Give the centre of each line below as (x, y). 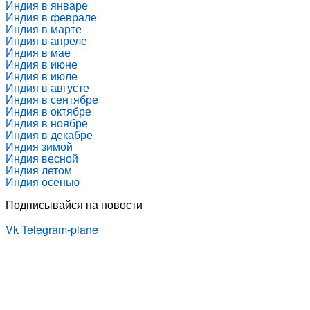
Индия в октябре (48, 111)
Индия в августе (47, 88)
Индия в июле (42, 76)
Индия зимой (39, 147)
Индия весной (42, 158)
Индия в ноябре (47, 123)
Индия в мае (38, 53)
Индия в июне (42, 64)
